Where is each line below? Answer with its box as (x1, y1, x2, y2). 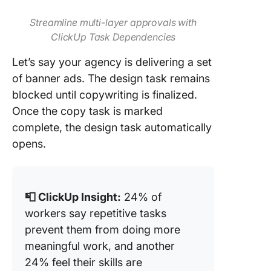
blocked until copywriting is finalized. (12, 88, 197, 101)
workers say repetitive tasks (25, 207, 166, 220)
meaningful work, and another (25, 240, 175, 252)
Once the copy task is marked (12, 105, 163, 117)
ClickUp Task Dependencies (50, 31, 176, 43)
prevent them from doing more (25, 223, 180, 236)
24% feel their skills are (25, 256, 142, 269)
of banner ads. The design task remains (12, 72, 210, 85)
